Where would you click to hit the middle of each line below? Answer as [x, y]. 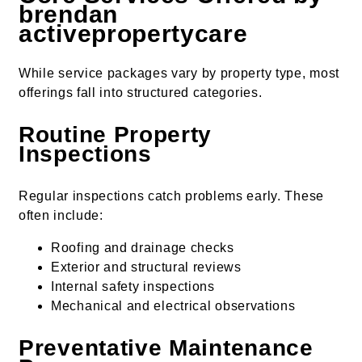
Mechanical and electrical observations [173, 305]
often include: [61, 215]
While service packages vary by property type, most [179, 73]
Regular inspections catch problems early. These [171, 196]
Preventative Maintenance [166, 347]
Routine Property [116, 134]
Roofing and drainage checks [143, 247]
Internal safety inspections [133, 286]
